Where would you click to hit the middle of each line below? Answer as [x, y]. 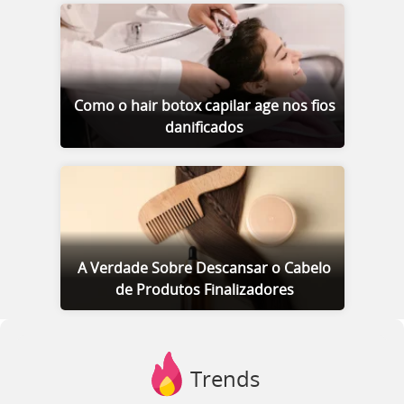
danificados [204, 128]
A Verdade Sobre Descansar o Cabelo [204, 268]
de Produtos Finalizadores [204, 290]
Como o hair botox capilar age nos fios [204, 106]
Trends [225, 380]
